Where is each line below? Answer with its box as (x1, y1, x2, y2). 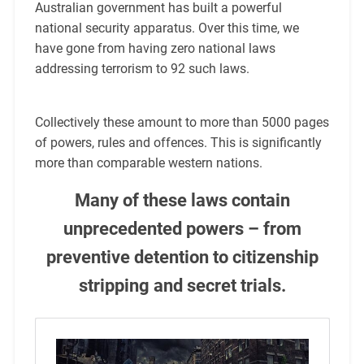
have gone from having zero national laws (34, 41, 275, 57)
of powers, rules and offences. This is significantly (34, 135, 322, 151)
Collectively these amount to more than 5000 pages (34, 115, 329, 131)
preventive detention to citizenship (45, 247, 318, 268)
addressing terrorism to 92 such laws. (34, 61, 249, 77)
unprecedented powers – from (63, 219, 301, 240)
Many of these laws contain (74, 190, 290, 211)
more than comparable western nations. (34, 155, 262, 171)
